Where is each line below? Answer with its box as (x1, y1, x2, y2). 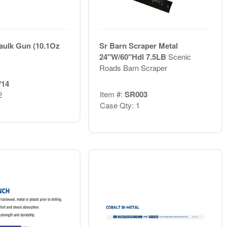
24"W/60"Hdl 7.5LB (99, 51, 168, 62)
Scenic (168, 51, 191, 62)
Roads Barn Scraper (99, 62, 167, 73)
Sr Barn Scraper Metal (99, 40, 178, 51)
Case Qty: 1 (99, 100, 140, 111)
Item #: (99, 89, 125, 100)
